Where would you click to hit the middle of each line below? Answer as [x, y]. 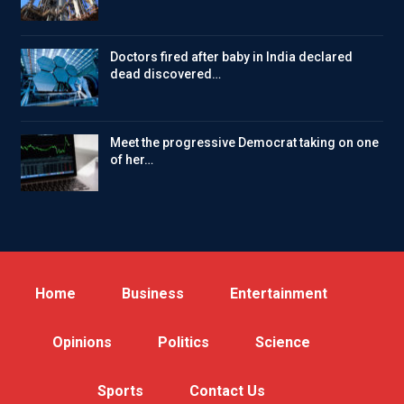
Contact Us [227, 391]
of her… [132, 159]
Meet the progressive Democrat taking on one [244, 142]
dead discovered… [165, 74]
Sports [120, 391]
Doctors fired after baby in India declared [231, 57]
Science [282, 343]
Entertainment [278, 294]
